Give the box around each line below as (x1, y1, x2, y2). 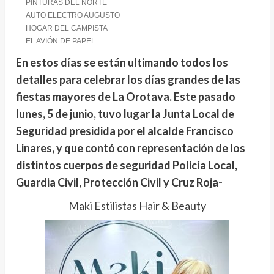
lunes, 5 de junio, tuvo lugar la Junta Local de (15, 107, 234, 121)
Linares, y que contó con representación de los (15, 141, 245, 155)
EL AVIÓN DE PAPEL (26, 37, 96, 46)
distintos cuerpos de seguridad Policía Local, (15, 158, 237, 172)
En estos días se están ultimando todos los (15, 56, 228, 70)
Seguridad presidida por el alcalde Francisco (15, 124, 234, 138)
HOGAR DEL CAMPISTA (26, 24, 108, 33)
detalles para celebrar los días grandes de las (15, 73, 240, 87)
